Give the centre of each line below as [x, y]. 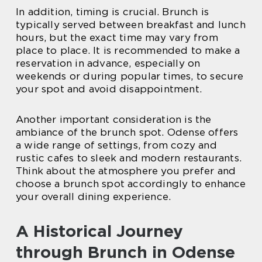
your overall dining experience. [94, 196]
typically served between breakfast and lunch [131, 24]
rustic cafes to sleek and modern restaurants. [129, 158]
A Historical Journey [99, 231]
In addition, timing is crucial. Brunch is [113, 11]
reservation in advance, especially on [108, 63]
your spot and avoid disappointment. [109, 89]
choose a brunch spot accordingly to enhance [131, 183]
